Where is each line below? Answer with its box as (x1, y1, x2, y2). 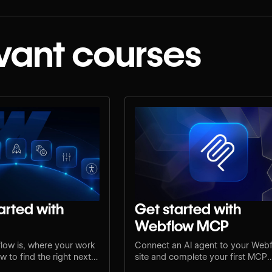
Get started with (135, 200, 242, 218)
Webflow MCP (135, 217, 229, 235)
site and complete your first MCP (135, 251, 268, 262)
